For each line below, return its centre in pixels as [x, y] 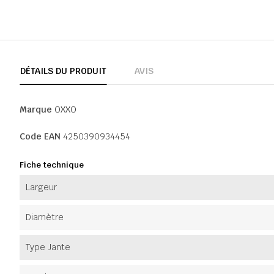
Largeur [41, 187]
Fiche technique [52, 165]
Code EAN [40, 136]
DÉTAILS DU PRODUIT [63, 71]
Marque [36, 109]
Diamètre [45, 217]
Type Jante [48, 247]
